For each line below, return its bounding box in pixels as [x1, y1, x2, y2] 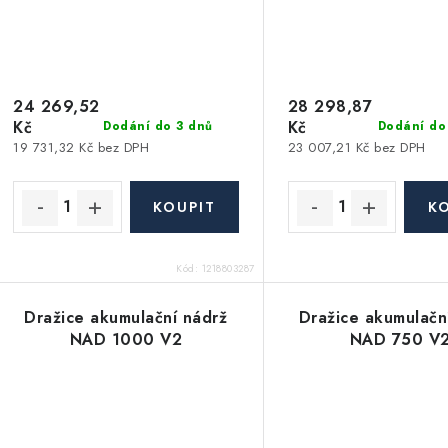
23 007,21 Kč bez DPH [287, 137, 426, 157]
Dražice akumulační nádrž [24, 305, 228, 329]
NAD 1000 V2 [69, 327, 183, 351]
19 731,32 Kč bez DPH [13, 137, 149, 157]
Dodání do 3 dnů [103, 117, 213, 136]
